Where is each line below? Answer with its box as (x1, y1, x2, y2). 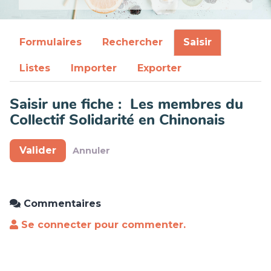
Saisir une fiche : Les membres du (10, 94, 243, 114)
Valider (19, 145, 56, 157)
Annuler (73, 145, 110, 156)
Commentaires (21, 198, 101, 210)
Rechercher (102, 36, 163, 48)
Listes (19, 62, 50, 74)
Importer (71, 62, 117, 74)
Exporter (137, 62, 181, 74)
